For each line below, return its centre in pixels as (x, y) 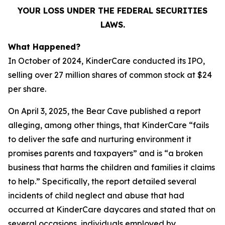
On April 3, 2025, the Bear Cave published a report (104, 111)
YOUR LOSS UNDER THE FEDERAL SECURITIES (113, 11)
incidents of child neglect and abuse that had (96, 195)
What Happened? (44, 47)
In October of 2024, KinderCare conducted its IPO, (106, 61)
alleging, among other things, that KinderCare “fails (108, 125)
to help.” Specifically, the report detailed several (102, 181)
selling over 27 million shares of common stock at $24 (110, 75)
